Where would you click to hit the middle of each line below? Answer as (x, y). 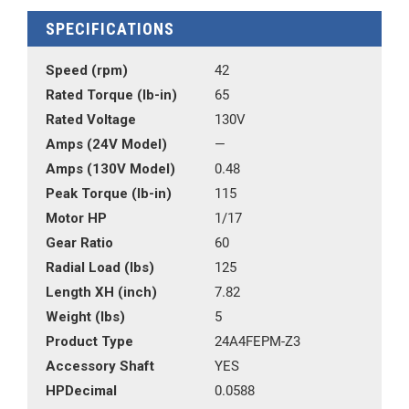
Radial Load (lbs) (100, 267)
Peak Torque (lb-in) (109, 194)
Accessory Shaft (100, 366)
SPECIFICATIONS (110, 29)
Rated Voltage (91, 120)
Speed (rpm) (87, 70)
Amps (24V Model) (106, 144)
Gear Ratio (79, 243)
